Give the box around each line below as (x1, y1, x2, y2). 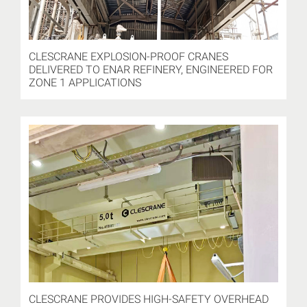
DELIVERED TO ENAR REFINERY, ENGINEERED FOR (29, 62, 273, 76)
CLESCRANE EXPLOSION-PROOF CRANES (29, 49, 228, 63)
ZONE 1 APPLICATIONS (29, 75, 141, 89)
